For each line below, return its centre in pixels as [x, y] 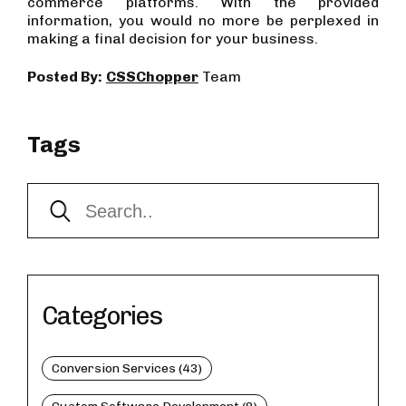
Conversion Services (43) [127, 369]
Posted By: [65, 77]
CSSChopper [152, 77]
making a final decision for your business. [173, 39]
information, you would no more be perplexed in [203, 21]
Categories [101, 316]
